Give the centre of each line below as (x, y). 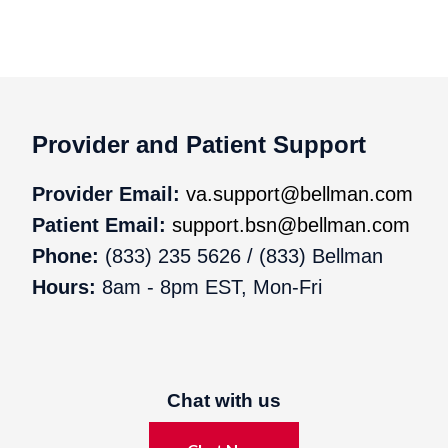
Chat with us (224, 401)
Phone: (65, 255)
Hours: (64, 286)
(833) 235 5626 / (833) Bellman (241, 255)
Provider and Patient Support (199, 144)
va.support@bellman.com (299, 193)
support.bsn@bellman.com (291, 224)
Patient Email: (102, 224)
